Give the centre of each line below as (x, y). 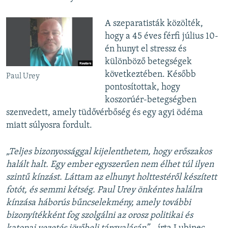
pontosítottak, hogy (142, 88)
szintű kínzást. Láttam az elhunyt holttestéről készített (111, 178)
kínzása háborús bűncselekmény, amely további (98, 203)
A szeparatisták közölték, (154, 24)
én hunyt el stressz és (145, 49)
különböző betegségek (148, 62)
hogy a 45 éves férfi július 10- (161, 37)
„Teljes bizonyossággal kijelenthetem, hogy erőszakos (109, 152)
